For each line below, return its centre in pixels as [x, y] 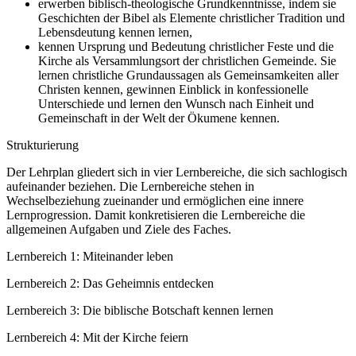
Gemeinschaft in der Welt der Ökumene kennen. [159, 118]
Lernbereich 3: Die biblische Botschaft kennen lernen [140, 310]
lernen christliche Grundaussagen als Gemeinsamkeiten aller [188, 75]
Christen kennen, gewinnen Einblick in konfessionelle [173, 89]
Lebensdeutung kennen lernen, [115, 32]
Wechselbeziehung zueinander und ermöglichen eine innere [155, 200]
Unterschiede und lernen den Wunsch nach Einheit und [176, 103]
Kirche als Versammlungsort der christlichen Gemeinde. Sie [187, 60]
